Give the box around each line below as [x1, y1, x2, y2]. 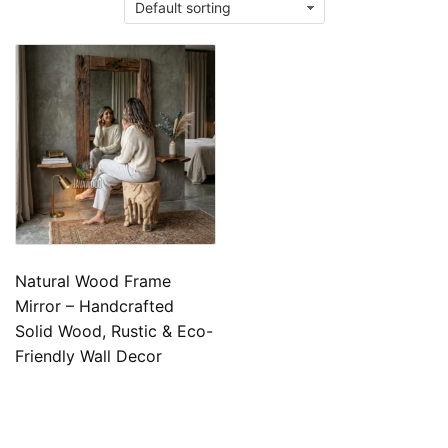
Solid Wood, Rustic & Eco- [15, 320, 213, 341]
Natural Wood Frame [15, 270, 171, 291]
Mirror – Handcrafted [15, 295, 174, 316]
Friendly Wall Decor [15, 345, 162, 366]
